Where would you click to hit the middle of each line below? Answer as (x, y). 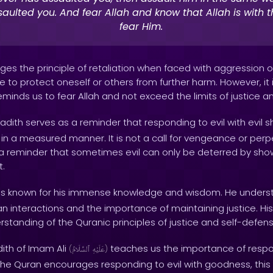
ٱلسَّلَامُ (81, 250)
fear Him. (141, 27)
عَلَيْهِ (98, 250)
